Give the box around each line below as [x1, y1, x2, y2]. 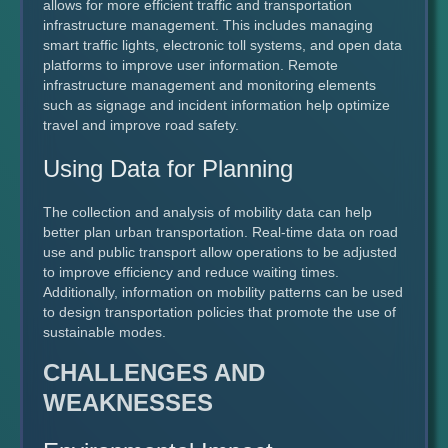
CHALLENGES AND [43, 358, 265, 386]
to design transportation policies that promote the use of [43, 303, 396, 320]
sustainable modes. [43, 323, 166, 340]
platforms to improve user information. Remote [43, 56, 338, 73]
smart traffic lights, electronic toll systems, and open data [43, 36, 402, 53]
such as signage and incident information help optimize [43, 96, 390, 113]
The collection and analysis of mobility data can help [43, 203, 372, 220]
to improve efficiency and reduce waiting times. [43, 263, 339, 280]
